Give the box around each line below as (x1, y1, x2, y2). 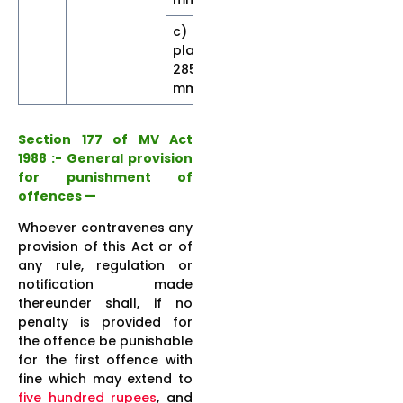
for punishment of (18, 167, 193, 186)
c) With (173, 22, 237, 40)
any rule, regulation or (18, 255, 193, 274)
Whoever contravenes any (18, 218, 193, 237)
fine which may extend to (18, 369, 193, 388)
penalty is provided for (18, 312, 193, 331)
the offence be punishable (18, 331, 193, 350)
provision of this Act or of (18, 237, 193, 255)
